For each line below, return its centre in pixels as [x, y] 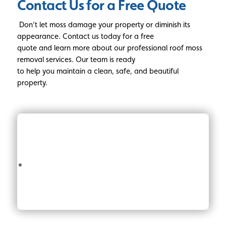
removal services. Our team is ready [76, 60]
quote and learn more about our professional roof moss [109, 48]
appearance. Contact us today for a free [85, 36]
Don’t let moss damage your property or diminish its [103, 25]
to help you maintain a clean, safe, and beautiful [98, 71]
